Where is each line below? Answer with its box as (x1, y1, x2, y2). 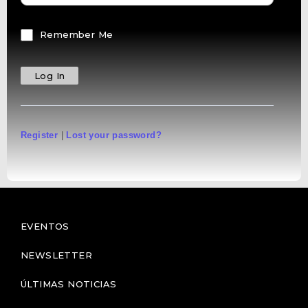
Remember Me (40, 28, 113, 40)
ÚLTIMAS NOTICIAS (21, 278, 117, 289)
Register (21, 129, 58, 140)
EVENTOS (21, 220, 69, 232)
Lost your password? (66, 129, 162, 140)
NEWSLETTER (21, 249, 92, 261)
